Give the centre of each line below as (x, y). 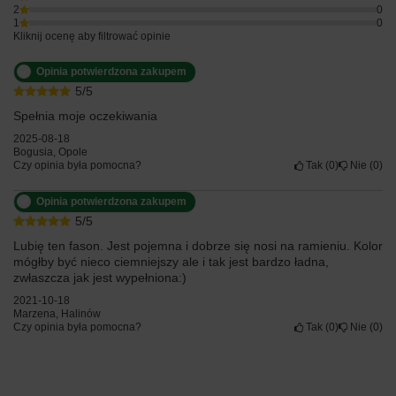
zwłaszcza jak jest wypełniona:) (100, 277)
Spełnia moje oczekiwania (85, 115)
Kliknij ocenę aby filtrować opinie (92, 36)
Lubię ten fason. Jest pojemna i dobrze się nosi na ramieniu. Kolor (198, 245)
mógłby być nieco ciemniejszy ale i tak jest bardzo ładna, (171, 261)
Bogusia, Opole (50, 152)
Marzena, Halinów (57, 313)
